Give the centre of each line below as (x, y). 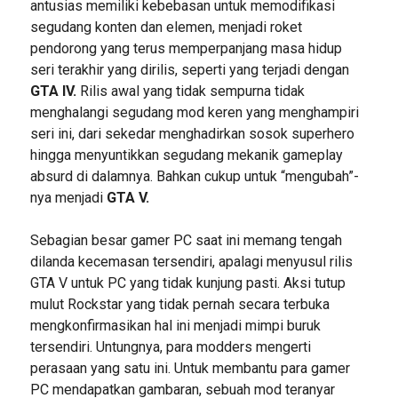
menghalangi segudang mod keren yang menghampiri (194, 112)
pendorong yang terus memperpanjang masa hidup (186, 48)
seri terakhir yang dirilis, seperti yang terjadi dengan (189, 69)
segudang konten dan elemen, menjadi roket (166, 27)
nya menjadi (68, 197)
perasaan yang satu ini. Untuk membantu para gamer (190, 368)
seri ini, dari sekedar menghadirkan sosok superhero (192, 133)
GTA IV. (53, 91)
